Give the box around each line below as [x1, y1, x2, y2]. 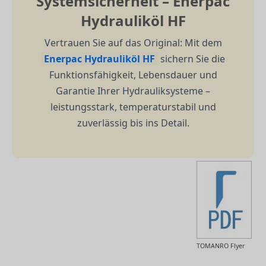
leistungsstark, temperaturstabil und [50, 100, 216, 113]
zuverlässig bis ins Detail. [77, 116, 189, 129]
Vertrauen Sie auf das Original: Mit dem [44, 36, 222, 49]
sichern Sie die [157, 52, 225, 65]
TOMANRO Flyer [197, 241, 245, 250]
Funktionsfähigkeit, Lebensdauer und [49, 68, 217, 81]
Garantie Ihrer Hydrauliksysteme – [56, 84, 210, 97]
